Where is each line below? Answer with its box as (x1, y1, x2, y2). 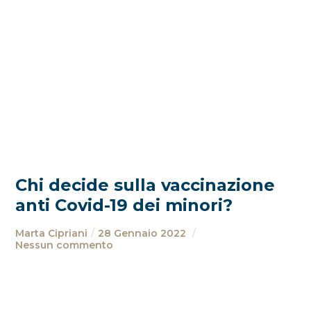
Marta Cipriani (15, 227, 88, 239)
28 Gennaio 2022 (98, 227, 190, 239)
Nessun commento (15, 239, 114, 251)
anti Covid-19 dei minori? (15, 195, 233, 215)
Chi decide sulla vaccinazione (15, 175, 276, 195)
